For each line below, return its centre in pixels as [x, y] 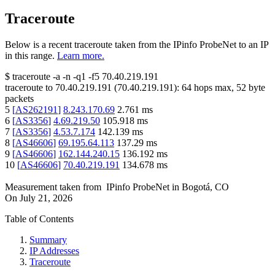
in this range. [30, 56]
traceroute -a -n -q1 [49, 77]
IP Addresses [54, 251]
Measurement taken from [53, 187]
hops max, [214, 88]
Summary [48, 240]
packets [19, 99]
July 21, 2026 [46, 198]
